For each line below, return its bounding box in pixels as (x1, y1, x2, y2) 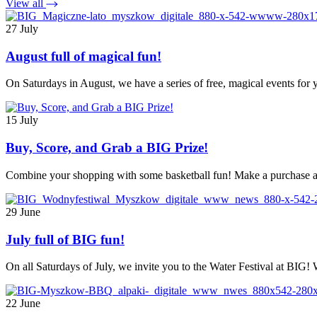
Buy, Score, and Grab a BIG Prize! (6, 140, 208, 156)
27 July (6, 22, 38, 35)
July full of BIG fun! (6, 231, 125, 247)
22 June (6, 297, 40, 310)
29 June (6, 205, 40, 218)
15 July (6, 114, 38, 127)
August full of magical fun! (6, 48, 161, 64)
